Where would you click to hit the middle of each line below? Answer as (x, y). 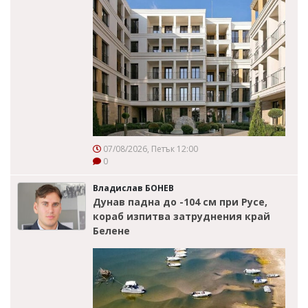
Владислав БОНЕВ (133, 188)
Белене (111, 230)
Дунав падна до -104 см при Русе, (180, 201)
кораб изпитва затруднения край (181, 216)
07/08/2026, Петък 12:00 (150, 148)
